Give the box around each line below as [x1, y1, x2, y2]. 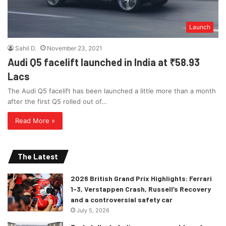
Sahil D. [15, 44, 36, 52]
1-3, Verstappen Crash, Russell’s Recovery [71, 185, 211, 194]
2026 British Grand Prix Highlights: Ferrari [71, 174, 212, 183]
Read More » [15, 117, 55, 125]
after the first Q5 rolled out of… [8, 97, 107, 106]
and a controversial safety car [71, 195, 173, 204]
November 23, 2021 [47, 44, 102, 52]
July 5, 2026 [77, 207, 109, 214]
